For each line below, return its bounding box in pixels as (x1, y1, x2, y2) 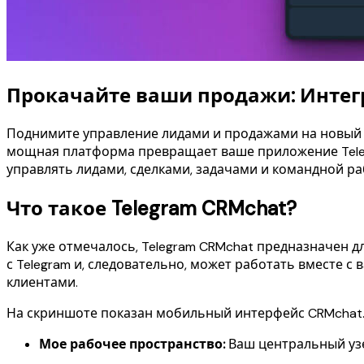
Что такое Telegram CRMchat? (6, 196, 297, 222)
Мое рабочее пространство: (39, 336, 225, 353)
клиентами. (6, 274, 78, 292)
